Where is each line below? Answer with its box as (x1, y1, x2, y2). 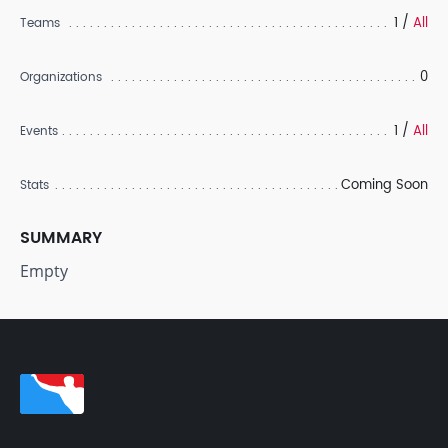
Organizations (20, 68, 102, 87)
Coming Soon (341, 175, 428, 196)
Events (20, 122, 58, 141)
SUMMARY (20, 225, 102, 251)
